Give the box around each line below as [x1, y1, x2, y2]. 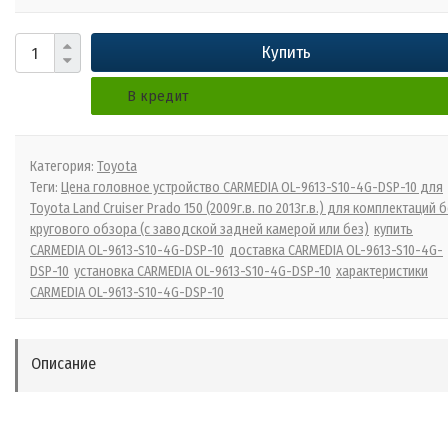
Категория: [30, 158, 97, 176]
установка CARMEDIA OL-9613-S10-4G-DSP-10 [74, 263, 331, 281]
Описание [31, 354, 96, 374]
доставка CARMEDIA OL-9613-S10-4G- [229, 242, 443, 260]
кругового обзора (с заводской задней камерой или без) [30, 221, 369, 239]
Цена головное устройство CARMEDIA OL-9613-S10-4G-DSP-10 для [61, 179, 443, 197]
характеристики [336, 263, 428, 281]
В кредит [127, 87, 188, 106]
